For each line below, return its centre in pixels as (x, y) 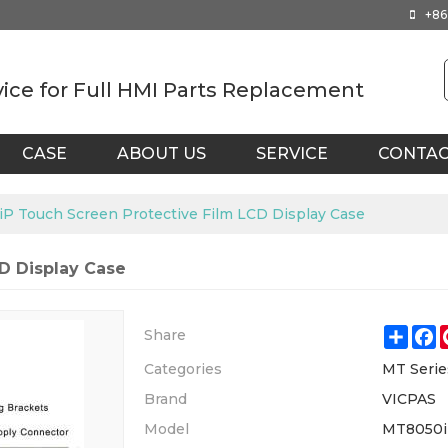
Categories (183, 369)
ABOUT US (161, 153)
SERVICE (292, 153)
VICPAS (409, 399)
